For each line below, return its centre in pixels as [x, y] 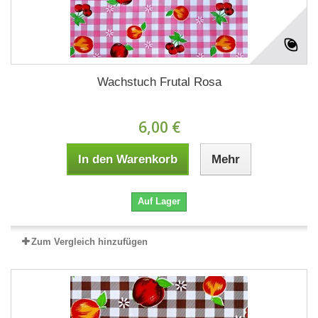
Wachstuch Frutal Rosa [159, 82]
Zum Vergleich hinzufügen [89, 241]
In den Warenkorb [128, 159]
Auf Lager [159, 201]
